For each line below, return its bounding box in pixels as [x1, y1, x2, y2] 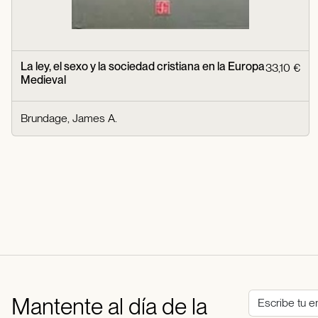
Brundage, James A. [21, 111, 117, 126]
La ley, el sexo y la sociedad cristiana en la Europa [21, 60, 265, 74]
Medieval [21, 73, 66, 87]
